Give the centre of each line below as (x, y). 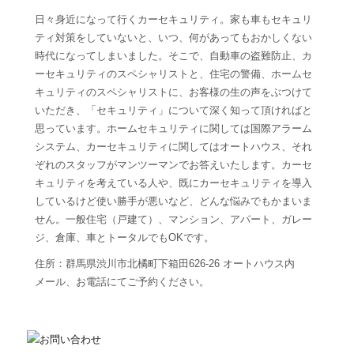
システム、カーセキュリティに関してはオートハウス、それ (173, 146)
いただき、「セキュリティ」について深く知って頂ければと (173, 110)
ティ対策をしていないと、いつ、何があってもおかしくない (173, 37)
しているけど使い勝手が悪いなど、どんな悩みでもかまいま (173, 201)
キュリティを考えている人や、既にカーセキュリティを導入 (173, 183)
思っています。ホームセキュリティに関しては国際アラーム (173, 128)
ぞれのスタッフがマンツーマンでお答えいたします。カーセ (173, 164)
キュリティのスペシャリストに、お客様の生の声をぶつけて (173, 92)
